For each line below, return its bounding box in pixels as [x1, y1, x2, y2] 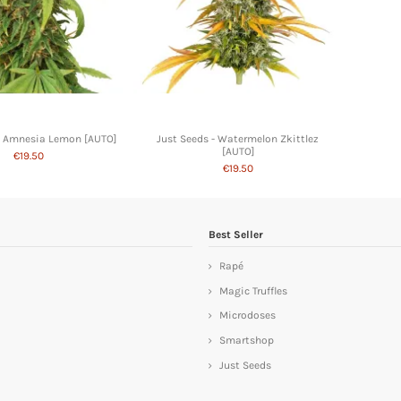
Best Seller [209, 228, 263, 242]
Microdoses [219, 309, 276, 322]
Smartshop [219, 334, 274, 347]
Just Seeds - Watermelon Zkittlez [157, 132, 320, 145]
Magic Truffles [219, 284, 287, 297]
